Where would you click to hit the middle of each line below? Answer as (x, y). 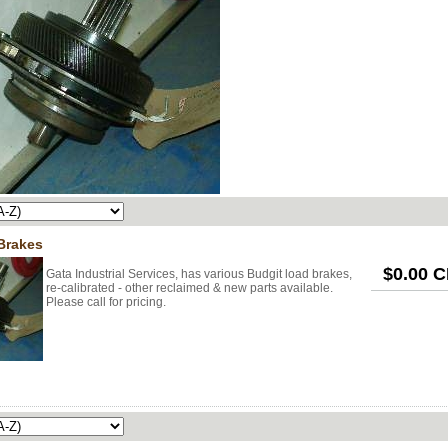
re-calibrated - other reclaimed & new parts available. (189, 288)
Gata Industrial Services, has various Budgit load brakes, (199, 274)
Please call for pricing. (106, 302)
